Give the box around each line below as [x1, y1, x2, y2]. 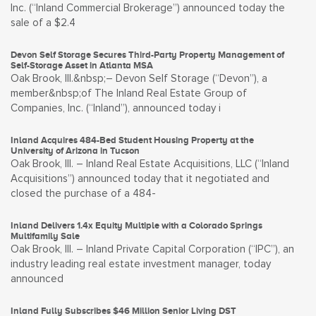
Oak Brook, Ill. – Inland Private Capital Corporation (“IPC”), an [11, 244, 294, 255]
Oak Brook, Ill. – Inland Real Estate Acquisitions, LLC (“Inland [11, 159, 289, 169]
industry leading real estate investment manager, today [11, 259, 271, 269]
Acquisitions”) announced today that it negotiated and [11, 174, 269, 184]
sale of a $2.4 [11, 18, 75, 28]
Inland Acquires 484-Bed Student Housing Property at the [11, 135, 254, 145]
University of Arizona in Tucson [11, 145, 140, 156]
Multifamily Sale [11, 231, 80, 241]
